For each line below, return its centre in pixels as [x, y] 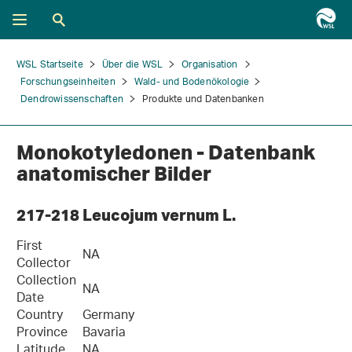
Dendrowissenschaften [72, 99]
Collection [46, 282]
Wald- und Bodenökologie [192, 82]
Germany [108, 316]
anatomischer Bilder [116, 173]
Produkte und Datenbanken [203, 99]
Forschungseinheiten [68, 82]
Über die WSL [132, 65]
